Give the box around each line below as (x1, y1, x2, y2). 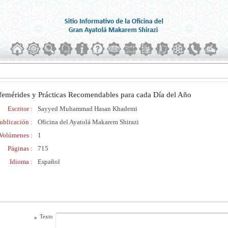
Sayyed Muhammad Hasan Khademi (38, 105, 137, 112)
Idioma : (10, 158, 33, 165)
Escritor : (8, 105, 33, 112)
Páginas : (8, 145, 33, 152)
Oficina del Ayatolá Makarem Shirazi (38, 118, 139, 126)
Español (38, 158, 60, 165)
